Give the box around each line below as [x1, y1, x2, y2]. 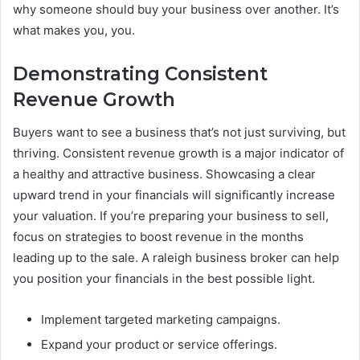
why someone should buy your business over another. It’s [13, 2, 339, 18]
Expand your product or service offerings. [41, 336, 277, 352]
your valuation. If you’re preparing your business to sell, [13, 207, 329, 223]
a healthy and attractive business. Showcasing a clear [13, 166, 316, 182]
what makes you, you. [13, 22, 135, 39]
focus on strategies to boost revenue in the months [13, 228, 304, 244]
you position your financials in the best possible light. [13, 270, 315, 286]
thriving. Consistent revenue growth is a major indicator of [13, 145, 344, 161]
